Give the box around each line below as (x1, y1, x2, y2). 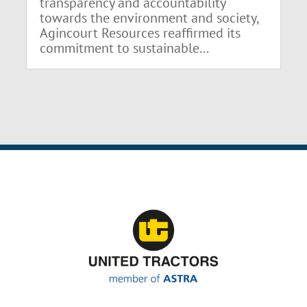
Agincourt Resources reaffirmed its (40, 24, 241, 42)
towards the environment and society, (40, 9, 259, 27)
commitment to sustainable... (40, 39, 210, 58)
